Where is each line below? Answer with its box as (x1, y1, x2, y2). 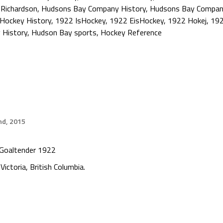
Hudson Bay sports (31, 26, 97, 38)
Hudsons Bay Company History (41, 2, 146, 14)
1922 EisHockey (110, 14, 164, 26)
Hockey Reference (101, 26, 162, 38)
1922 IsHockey (55, 14, 106, 26)
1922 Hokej (168, 14, 207, 26)
